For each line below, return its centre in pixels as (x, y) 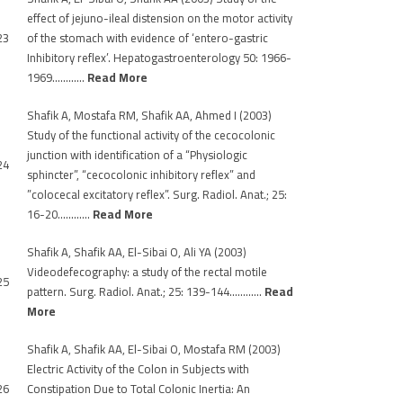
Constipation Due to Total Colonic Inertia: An (139, 389)
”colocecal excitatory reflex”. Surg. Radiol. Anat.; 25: (157, 194)
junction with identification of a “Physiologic (137, 155)
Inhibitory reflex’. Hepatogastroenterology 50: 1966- (159, 58)
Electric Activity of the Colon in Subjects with (138, 369)
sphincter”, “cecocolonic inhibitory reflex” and (141, 175)
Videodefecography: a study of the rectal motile (147, 272)
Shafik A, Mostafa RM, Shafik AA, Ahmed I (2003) (149, 115)
